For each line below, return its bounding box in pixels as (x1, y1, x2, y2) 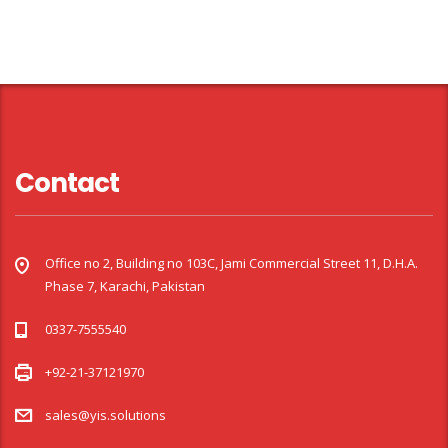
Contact (15, 165, 119, 201)
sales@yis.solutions (45, 406, 166, 424)
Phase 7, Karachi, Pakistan (45, 277, 205, 295)
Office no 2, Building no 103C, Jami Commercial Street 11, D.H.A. (45, 254, 418, 272)
